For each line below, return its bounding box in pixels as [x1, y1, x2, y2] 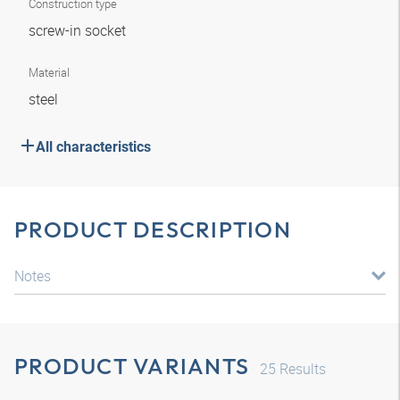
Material [29, 64, 70, 80]
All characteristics [36, 138, 151, 155]
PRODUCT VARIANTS [14, 352, 249, 380]
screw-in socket [29, 21, 129, 40]
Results [276, 359, 326, 379]
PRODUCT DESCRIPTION [14, 215, 291, 244]
